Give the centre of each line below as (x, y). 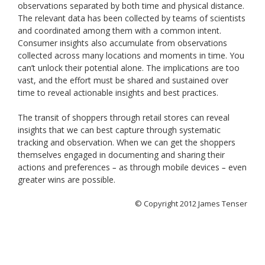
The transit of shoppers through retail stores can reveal (124, 117)
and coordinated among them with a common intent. (119, 30)
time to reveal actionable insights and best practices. (118, 92)
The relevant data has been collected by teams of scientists (132, 18)
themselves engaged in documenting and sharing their (121, 154)
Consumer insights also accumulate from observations (122, 43)
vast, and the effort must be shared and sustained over (123, 80)
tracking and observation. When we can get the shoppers (127, 142)
